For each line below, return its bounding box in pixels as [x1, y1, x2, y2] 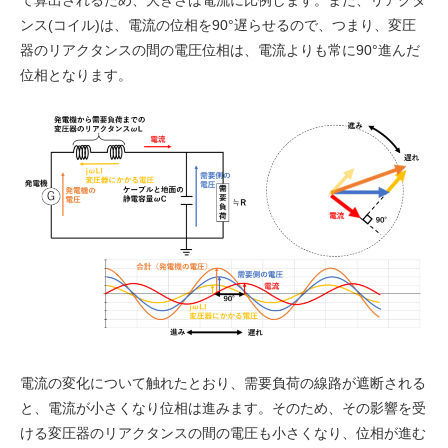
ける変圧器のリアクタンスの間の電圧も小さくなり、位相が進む [20, 425, 426, 442]
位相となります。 [20, 66, 132, 83]
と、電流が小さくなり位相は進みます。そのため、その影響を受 [20, 400, 426, 417]
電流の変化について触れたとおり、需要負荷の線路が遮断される [20, 375, 426, 392]
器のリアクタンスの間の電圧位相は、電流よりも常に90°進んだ [20, 41, 420, 58]
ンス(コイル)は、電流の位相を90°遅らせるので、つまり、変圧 [20, 16, 416, 33]
